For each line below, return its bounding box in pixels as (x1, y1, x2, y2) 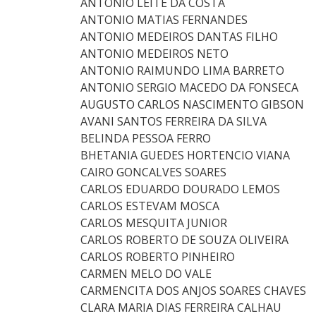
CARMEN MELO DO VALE (80, 266, 212, 281)
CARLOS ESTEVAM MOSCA (80, 198, 219, 214)
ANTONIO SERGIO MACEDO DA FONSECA (80, 80, 298, 95)
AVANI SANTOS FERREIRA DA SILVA (80, 114, 267, 129)
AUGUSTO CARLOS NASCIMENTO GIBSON (80, 97, 304, 112)
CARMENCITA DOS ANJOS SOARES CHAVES (80, 283, 306, 298)
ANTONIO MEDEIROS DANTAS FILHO (80, 29, 278, 44)
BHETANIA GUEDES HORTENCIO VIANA (80, 147, 290, 163)
